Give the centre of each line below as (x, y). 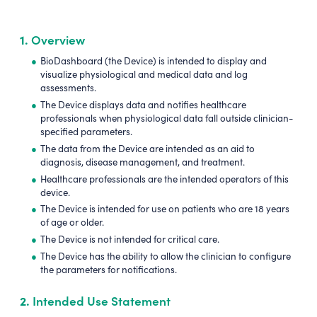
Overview (57, 39)
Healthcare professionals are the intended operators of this (165, 179)
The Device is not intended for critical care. (130, 240)
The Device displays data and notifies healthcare (144, 105)
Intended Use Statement (100, 301)
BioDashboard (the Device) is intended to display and (154, 61)
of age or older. (73, 223)
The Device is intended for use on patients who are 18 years (165, 209)
